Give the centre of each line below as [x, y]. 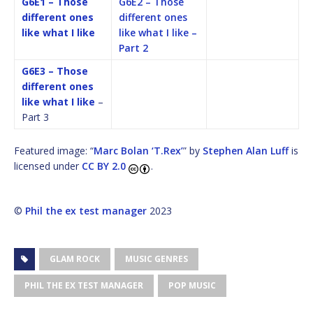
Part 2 [133, 48]
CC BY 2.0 [105, 166]
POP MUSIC [192, 285]
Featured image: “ [54, 150]
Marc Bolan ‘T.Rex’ [138, 150]
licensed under [48, 166]
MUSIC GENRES [156, 259]
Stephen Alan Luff [246, 150]
